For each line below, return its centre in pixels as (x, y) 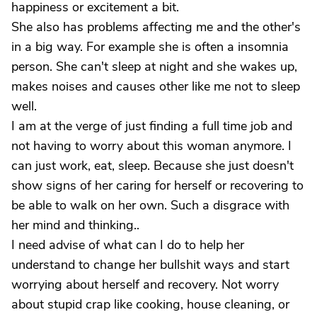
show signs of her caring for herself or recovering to (157, 185)
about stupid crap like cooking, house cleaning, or (150, 304)
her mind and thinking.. (75, 225)
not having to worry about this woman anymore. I (151, 146)
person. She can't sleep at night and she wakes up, (154, 67)
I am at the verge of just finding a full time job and (152, 126)
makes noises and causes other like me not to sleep (156, 86)
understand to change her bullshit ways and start (150, 265)
